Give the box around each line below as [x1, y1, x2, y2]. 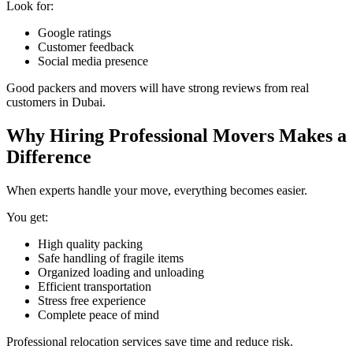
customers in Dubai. [6, 95, 106, 109]
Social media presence [38, 54, 148, 68]
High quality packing [38, 236, 143, 251]
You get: [6, 210, 48, 224]
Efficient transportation [38, 279, 151, 293]
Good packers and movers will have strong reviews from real [6, 80, 309, 95]
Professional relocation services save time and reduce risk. [6, 334, 293, 348]
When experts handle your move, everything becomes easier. [6, 183, 307, 197]
